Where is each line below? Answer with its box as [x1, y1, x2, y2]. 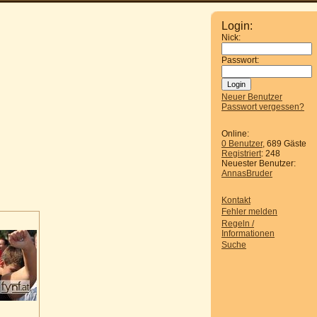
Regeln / [221, 218, 254, 229]
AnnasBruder [221, 168, 272, 178]
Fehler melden [221, 207, 277, 217]
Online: [221, 129, 249, 139]
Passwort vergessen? [221, 102, 304, 112]
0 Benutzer [221, 139, 263, 149]
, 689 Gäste [263, 139, 306, 149]
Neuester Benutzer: [221, 158, 296, 168]
